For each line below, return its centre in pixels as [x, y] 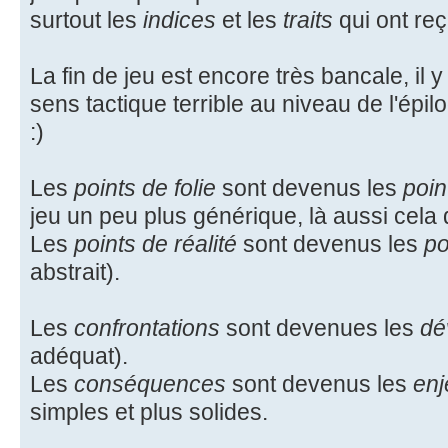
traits [308, 19]
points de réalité [155, 243]
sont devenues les [320, 327]
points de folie [145, 187]
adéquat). [79, 355]
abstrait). [75, 271]
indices [179, 19]
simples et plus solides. [149, 411]
